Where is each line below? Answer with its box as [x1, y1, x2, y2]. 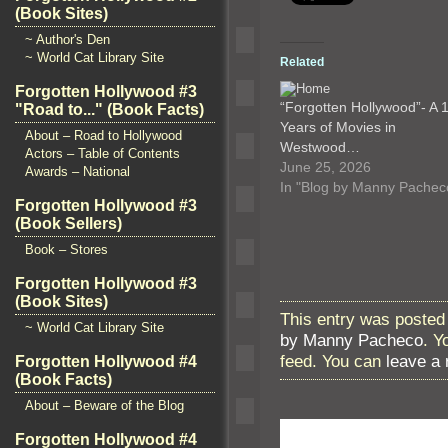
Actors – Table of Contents [25, 146, 180, 161]
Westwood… [280, 138, 360, 155]
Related [280, 54, 324, 69]
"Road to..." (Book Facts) [15, 101, 204, 118]
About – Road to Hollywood [25, 128, 182, 143]
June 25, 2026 [280, 158, 371, 175]
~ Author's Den [25, 32, 110, 47]
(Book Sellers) [15, 215, 122, 232]
